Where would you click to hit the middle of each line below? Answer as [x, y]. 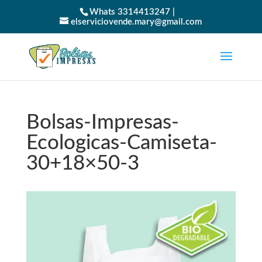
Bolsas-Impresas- [102, 123]
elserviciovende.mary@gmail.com [137, 22]
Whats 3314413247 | [132, 12]
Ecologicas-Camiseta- [121, 143]
